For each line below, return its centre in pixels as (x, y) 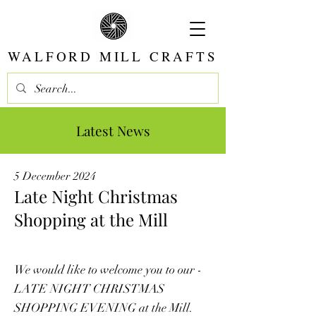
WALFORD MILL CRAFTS (113, 56)
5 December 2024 (55, 176)
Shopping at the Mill (91, 219)
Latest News (113, 130)
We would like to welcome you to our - (108, 270)
